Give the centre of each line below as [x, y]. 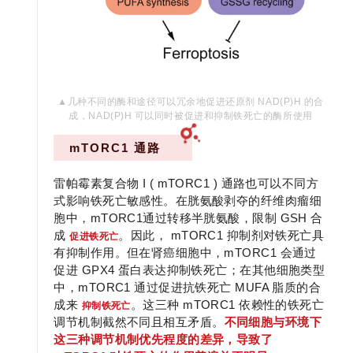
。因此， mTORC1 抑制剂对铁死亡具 [221, 236]
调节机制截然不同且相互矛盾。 [139, 322]
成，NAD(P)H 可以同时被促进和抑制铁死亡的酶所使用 [191, 116]
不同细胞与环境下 [273, 322]
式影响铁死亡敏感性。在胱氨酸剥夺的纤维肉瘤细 [188, 201]
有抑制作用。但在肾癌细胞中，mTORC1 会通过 [185, 253]
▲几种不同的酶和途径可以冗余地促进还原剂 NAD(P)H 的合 [191, 102]
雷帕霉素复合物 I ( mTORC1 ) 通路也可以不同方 [186, 184]
